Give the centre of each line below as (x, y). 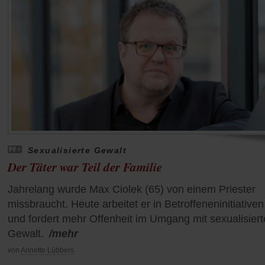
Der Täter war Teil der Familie (85, 167)
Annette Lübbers (47, 250)
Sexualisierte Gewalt (77, 150)
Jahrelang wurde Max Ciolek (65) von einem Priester (132, 189)
